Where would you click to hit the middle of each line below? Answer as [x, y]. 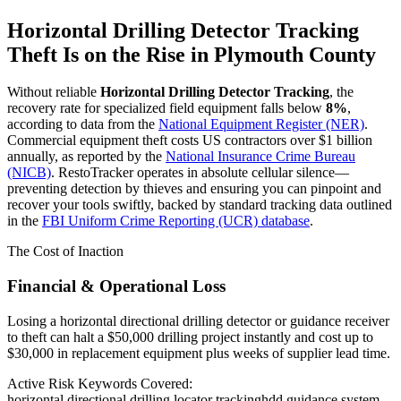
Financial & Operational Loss [116, 286]
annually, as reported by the [86, 157]
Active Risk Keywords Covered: [100, 383]
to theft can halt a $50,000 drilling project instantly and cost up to [190, 337]
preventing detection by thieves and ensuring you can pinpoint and [194, 189]
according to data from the [83, 124]
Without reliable [54, 92]
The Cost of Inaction [65, 252]
